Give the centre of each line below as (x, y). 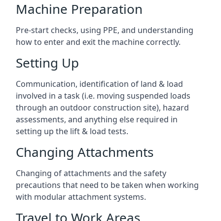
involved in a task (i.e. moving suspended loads (103, 96)
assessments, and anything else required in (97, 119)
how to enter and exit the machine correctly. (98, 42)
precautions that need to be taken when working (107, 185)
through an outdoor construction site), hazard (102, 108)
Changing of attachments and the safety (91, 173)
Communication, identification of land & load (99, 84)
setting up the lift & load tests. (72, 131)
